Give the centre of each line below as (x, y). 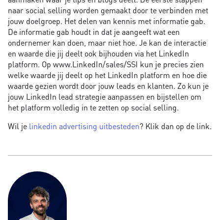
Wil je (18, 126)
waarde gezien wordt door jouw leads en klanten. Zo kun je (108, 86)
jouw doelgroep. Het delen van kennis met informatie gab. (107, 21)
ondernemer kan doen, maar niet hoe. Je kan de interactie (107, 43)
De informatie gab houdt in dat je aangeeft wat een (94, 32)
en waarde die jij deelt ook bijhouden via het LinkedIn (98, 54)
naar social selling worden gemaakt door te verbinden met (108, 10)
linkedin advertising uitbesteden (84, 126)
